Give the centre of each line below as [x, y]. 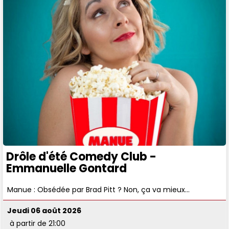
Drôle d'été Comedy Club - [81, 156]
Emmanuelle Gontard [66, 168]
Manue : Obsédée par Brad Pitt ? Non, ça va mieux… [99, 190]
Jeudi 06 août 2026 [44, 211]
